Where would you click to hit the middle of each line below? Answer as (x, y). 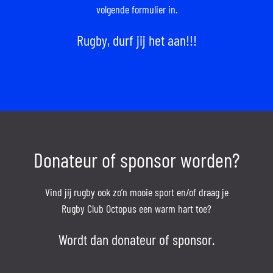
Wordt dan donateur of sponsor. (136, 239)
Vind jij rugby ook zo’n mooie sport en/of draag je (136, 192)
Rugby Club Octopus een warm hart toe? (136, 208)
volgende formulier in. (136, 9)
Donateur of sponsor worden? (136, 159)
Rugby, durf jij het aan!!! (136, 40)
